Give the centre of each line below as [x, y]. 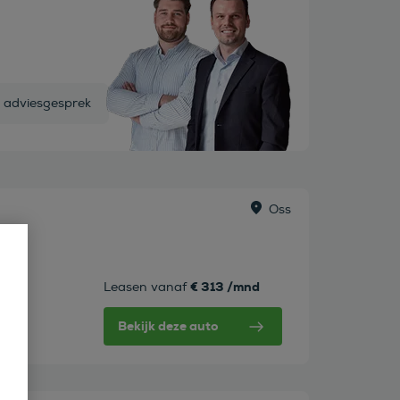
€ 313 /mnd [225, 287]
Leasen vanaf [145, 287]
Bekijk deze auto [167, 326]
